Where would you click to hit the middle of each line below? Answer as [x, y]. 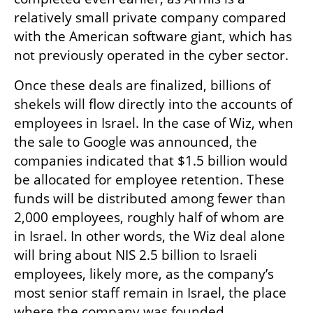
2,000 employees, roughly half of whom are [149, 218]
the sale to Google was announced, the [136, 142]
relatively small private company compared [150, 18]
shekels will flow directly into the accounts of [153, 104]
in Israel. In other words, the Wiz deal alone [150, 236]
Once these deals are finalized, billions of [142, 86]
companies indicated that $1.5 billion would [151, 161]
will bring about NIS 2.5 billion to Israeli [136, 255]
